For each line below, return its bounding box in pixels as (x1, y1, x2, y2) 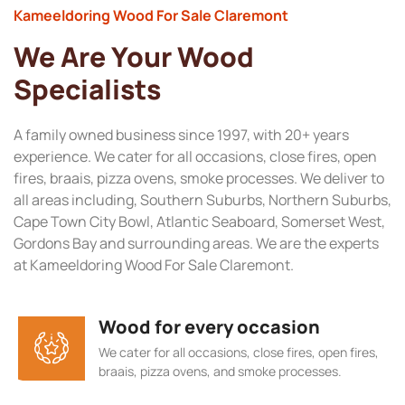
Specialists (14, 71, 161, 108)
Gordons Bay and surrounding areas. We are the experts (14, 233, 379, 254)
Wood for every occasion (99, 314, 320, 339)
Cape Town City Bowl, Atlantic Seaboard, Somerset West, (14, 212, 385, 232)
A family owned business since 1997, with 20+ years (14, 125, 349, 146)
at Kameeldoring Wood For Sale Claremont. (14, 255, 294, 276)
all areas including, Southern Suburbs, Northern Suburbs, (14, 190, 391, 211)
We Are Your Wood (14, 38, 254, 76)
